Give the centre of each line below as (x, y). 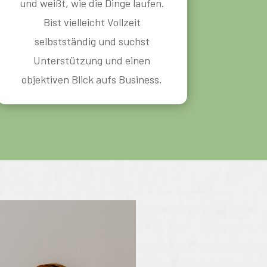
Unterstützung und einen (92, 60)
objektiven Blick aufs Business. (92, 79)
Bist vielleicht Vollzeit (92, 22)
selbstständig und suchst (92, 41)
